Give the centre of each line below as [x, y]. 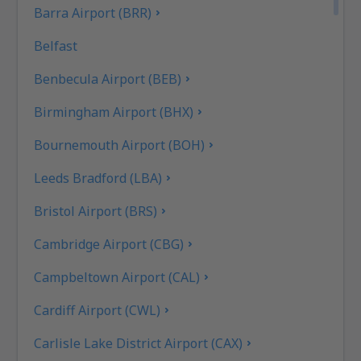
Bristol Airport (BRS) [96, 211]
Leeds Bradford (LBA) [98, 178]
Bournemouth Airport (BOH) [120, 145]
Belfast [56, 46]
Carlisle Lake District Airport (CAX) [139, 343]
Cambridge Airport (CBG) [109, 244]
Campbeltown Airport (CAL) [117, 277]
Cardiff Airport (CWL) [98, 310]
